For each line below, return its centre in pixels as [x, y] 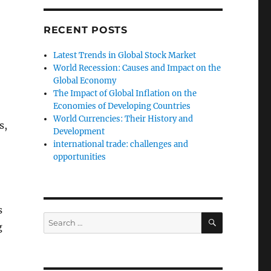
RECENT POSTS [85, 30]
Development [79, 131]
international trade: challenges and [121, 144]
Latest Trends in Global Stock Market [125, 55]
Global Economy [85, 80]
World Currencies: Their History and [123, 119]
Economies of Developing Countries [122, 106]
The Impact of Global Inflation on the [125, 93]
